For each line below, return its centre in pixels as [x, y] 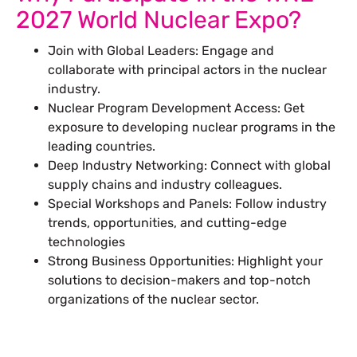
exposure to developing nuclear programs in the [192, 127]
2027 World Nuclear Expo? [159, 20]
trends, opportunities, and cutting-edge [167, 223]
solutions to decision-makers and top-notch [179, 280]
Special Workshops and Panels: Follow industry [187, 204]
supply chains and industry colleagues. [165, 185]
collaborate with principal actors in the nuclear [187, 70]
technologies [86, 242]
